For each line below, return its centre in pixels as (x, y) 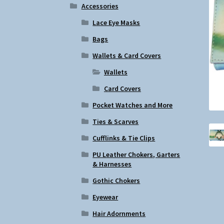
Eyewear (105, 197)
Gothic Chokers (116, 180)
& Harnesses (112, 164)
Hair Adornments (119, 213)
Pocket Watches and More (133, 105)
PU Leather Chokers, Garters (136, 154)
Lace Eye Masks (116, 22)
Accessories (100, 6)
